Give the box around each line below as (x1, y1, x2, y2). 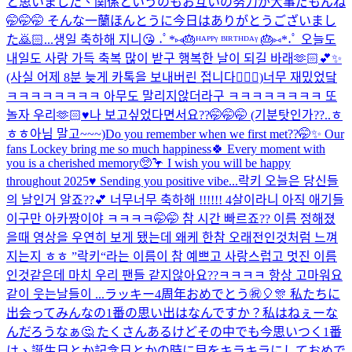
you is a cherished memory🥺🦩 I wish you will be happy (6, 156, 291, 170)
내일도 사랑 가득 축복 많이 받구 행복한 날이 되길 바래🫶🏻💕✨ (6, 51, 342, 65)
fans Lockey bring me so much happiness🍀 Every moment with (6, 141, 325, 156)
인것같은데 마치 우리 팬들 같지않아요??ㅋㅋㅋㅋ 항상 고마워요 (6, 268, 343, 282)
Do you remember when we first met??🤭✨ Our (105, 126, 344, 141)
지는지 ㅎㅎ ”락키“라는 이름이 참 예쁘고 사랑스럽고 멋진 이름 (6, 249, 337, 263)
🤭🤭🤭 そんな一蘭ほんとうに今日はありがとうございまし (6, 13, 336, 27)
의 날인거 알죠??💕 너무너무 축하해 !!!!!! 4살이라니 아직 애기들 (6, 192, 344, 207)
